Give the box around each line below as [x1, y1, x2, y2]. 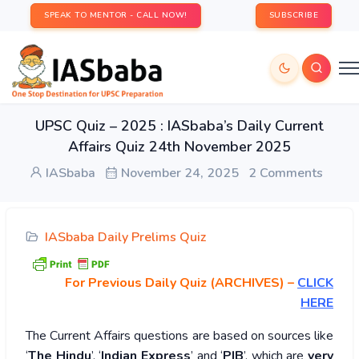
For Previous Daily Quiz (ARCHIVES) [65, 274, 284, 292]
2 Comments [248, 164, 323, 182]
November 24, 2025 [118, 164, 239, 182]
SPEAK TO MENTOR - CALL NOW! [44, 10, 188, 21]
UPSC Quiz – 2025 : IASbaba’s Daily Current [35, 116, 324, 135]
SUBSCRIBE [268, 10, 318, 21]
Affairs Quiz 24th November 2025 [68, 137, 291, 156]
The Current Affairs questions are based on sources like [26, 327, 333, 345]
